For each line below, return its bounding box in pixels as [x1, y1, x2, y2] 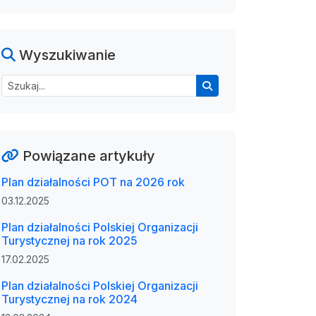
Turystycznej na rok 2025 [1, 233, 138, 248]
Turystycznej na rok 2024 [1, 292, 138, 306]
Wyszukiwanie [16, 47, 116, 63]
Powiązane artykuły [19, 147, 155, 164]
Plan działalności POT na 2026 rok [1, 175, 185, 189]
